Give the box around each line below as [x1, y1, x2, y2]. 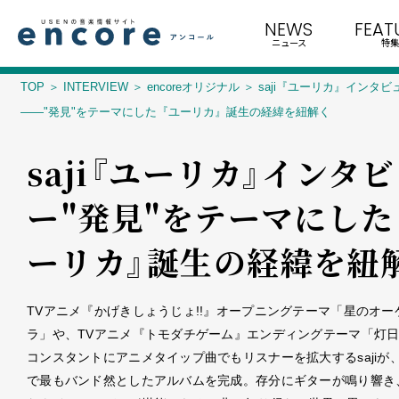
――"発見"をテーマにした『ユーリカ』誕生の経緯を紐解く [20, 105, 330, 118]
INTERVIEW [63, 80, 128, 94]
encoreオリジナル [147, 80, 240, 94]
